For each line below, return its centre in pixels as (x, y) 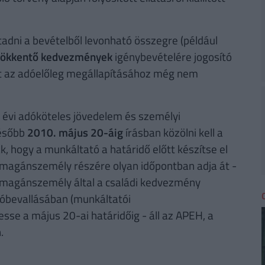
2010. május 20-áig (75, 132)
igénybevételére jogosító (172, 57)
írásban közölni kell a (173, 132)
